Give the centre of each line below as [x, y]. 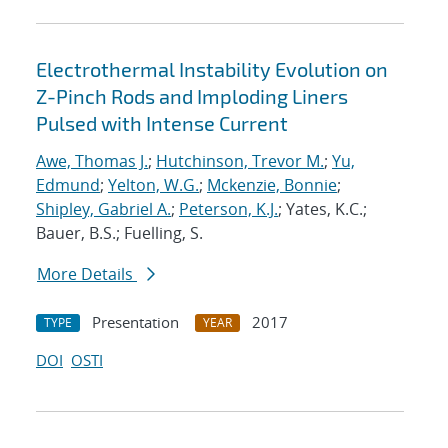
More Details [87, 274]
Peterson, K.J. [228, 209]
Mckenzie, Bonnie [272, 185]
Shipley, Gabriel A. [103, 209]
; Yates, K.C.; [322, 209]
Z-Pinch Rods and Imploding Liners [192, 96]
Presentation [135, 322]
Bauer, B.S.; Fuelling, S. [119, 233]
